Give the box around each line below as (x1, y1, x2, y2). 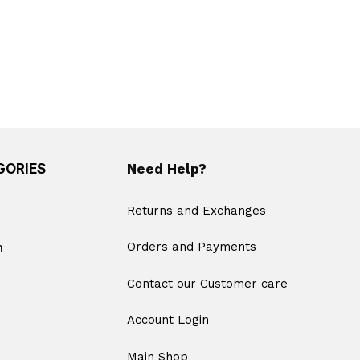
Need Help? (126, 160, 207, 177)
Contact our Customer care (126, 276, 288, 291)
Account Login (126, 313, 209, 328)
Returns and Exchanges (126, 202, 266, 218)
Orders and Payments (126, 239, 256, 255)
